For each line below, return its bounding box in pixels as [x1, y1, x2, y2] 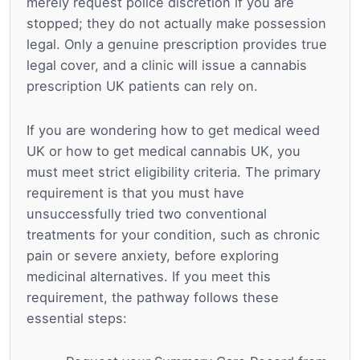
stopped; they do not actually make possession [27, 14, 326, 31]
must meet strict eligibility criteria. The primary [27, 163, 321, 180]
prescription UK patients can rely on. [27, 77, 258, 94]
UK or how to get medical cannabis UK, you [27, 142, 301, 159]
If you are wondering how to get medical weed [27, 121, 320, 138]
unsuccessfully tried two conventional [27, 205, 267, 222]
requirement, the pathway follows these [27, 288, 279, 305]
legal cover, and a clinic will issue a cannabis [27, 56, 307, 73]
